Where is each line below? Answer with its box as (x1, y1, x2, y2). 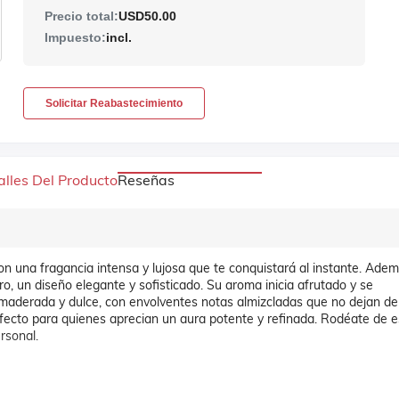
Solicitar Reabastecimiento (45, 97, 183, 110)
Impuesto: (44, 30, 106, 45)
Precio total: (44, 9, 118, 23)
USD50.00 (118, 9, 176, 23)
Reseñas (117, 171, 175, 189)
